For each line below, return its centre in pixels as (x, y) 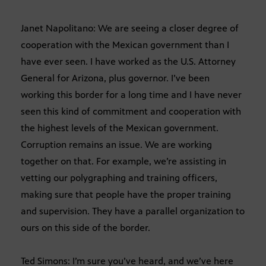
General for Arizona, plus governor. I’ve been (115, 78)
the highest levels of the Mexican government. (120, 128)
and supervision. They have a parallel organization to (133, 211)
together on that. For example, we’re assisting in (123, 161)
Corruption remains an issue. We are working (116, 144)
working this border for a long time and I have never (131, 94)
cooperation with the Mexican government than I (125, 45)
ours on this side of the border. (85, 227)
